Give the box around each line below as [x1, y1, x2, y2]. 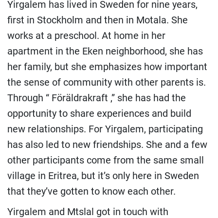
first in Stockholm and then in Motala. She [7, 14, 188, 26]
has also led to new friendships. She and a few [7, 139, 207, 151]
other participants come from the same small [7, 154, 204, 166]
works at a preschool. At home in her [7, 30, 165, 42]
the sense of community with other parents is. [7, 76, 206, 89]
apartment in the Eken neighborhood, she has [7, 45, 203, 57]
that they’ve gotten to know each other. [7, 185, 176, 198]
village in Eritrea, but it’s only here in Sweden [7, 170, 199, 182]
